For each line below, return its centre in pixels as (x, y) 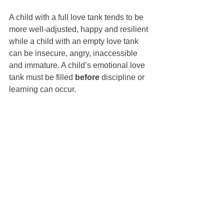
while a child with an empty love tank (75, 41)
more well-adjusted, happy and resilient (79, 29)
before (87, 77)
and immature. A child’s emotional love (78, 65)
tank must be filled (42, 77)
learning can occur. (42, 89)
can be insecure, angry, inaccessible (74, 53)
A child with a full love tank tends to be (77, 17)
